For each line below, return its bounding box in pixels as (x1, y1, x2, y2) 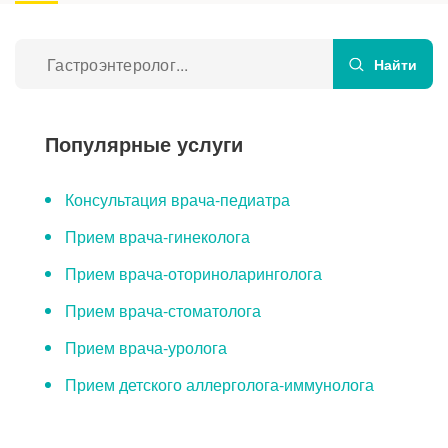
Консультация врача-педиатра (65, 188, 290, 212)
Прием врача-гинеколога (65, 225, 250, 249)
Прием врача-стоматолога (65, 299, 261, 323)
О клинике (15, 9, 82, 30)
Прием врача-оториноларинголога (65, 262, 322, 286)
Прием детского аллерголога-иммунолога (65, 373, 374, 397)
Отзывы (15, 89, 65, 110)
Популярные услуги (45, 129, 243, 159)
